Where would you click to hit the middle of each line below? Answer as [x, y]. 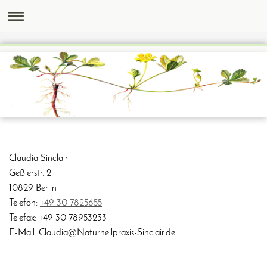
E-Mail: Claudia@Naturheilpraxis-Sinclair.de [92, 233]
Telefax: [24, 218]
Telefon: [24, 204]
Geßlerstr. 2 [30, 174]
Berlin [46, 189]
